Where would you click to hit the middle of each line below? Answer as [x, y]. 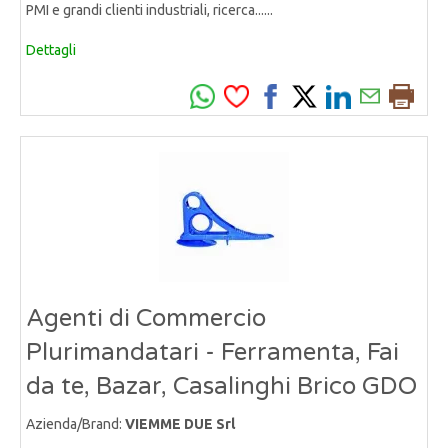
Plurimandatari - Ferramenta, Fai [212, 352]
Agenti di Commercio [146, 318]
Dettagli [51, 49]
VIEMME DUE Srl [180, 423]
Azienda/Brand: [75, 423]
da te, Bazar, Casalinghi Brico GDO [221, 386]
